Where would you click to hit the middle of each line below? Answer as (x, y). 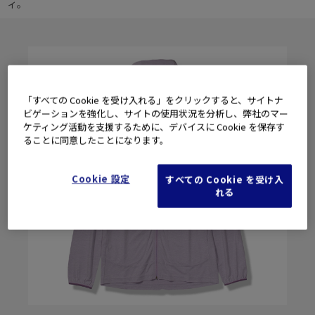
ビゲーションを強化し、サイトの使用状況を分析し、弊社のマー (156, 113)
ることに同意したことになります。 (96, 140)
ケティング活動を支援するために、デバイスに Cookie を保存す (154, 127)
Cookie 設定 (101, 179)
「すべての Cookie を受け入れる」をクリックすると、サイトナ (154, 100)
